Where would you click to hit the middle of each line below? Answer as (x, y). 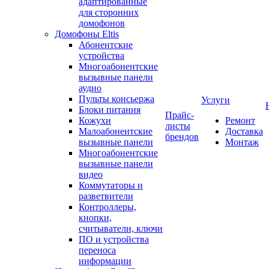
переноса (97, 250)
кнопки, (95, 218)
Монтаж (242, 142)
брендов (182, 137)
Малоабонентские (116, 131)
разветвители (106, 196)
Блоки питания (110, 110)
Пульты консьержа (116, 99)
